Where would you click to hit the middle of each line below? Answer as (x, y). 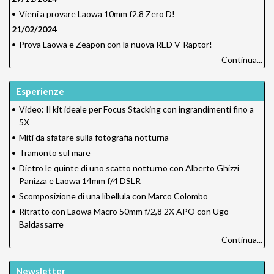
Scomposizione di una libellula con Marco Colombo (113, 196)
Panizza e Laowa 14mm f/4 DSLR (80, 181)
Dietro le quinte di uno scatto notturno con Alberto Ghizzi (129, 168)
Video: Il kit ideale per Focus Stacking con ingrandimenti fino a (136, 109)
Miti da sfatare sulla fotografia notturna (94, 138)
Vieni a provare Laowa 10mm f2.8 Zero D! (97, 14)
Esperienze (40, 91)
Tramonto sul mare (55, 153)
